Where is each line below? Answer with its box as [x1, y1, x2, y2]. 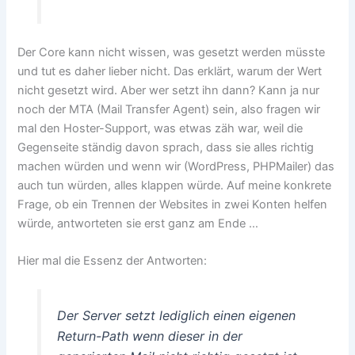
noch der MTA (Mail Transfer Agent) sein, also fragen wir [17, 101, 321, 116]
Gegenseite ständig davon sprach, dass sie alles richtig [17, 139, 315, 155]
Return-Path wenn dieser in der [56, 328, 242, 345]
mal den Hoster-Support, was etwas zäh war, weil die [17, 120, 303, 136]
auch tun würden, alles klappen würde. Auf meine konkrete [17, 177, 332, 193]
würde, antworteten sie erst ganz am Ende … [17, 216, 259, 231]
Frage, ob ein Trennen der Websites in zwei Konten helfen [17, 197, 328, 212]
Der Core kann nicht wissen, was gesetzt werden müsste [17, 44, 326, 59]
